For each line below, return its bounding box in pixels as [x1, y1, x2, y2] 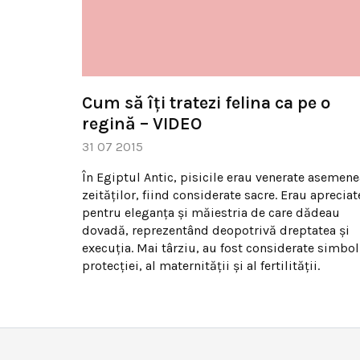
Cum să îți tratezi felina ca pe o [82, 92, 330, 113]
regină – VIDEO [82, 112, 202, 134]
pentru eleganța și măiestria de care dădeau [82, 204, 340, 220]
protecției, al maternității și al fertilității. [82, 257, 320, 273]
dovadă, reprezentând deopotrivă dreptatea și [82, 222, 350, 238]
